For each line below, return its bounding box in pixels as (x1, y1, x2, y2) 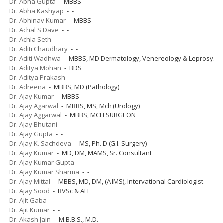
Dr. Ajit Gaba (9, 195, 47, 205)
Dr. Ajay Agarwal (9, 101, 58, 110)
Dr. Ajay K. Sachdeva (9, 138, 71, 148)
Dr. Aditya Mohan (9, 63, 61, 72)
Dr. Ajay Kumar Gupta (9, 157, 74, 167)
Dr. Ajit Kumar (9, 205, 50, 214)
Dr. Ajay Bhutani (9, 119, 57, 129)
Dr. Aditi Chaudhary (9, 44, 68, 53)
